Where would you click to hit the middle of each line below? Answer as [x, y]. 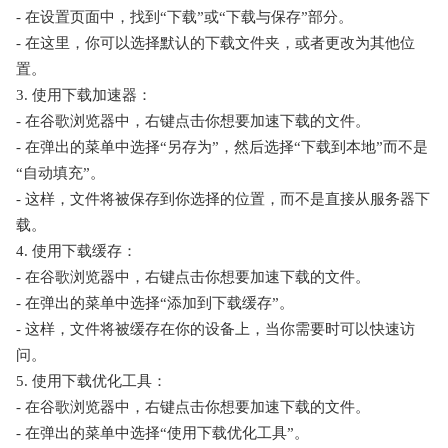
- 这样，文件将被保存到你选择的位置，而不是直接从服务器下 [223, 199]
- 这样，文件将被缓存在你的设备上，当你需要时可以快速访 [215, 329]
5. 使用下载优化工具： [91, 381]
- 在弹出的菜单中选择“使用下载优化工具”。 [162, 433]
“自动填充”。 [60, 173]
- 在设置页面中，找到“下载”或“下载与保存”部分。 [184, 17]
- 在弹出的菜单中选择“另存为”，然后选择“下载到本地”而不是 [222, 147]
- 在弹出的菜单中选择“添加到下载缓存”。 [155, 303]
